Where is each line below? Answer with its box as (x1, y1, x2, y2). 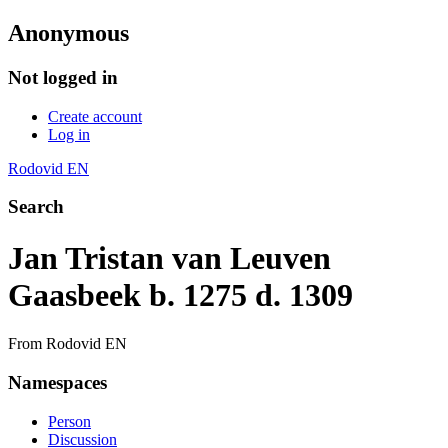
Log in (48, 125, 90, 143)
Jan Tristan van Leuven (8, 239, 331, 276)
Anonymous (8, 19, 129, 46)
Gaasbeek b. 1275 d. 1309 (8, 276, 353, 313)
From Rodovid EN (8, 335, 127, 353)
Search (8, 196, 64, 218)
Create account (48, 107, 142, 125)
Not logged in (8, 66, 118, 88)
